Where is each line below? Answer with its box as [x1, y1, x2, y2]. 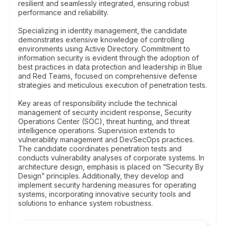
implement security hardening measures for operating [18, 181, 196, 189]
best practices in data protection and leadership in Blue [18, 63, 202, 71]
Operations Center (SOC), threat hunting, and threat [18, 117, 190, 126]
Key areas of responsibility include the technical [18, 99, 177, 107]
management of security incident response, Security [18, 108, 192, 117]
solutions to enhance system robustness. [18, 199, 153, 207]
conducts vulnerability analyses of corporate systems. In [18, 153, 204, 162]
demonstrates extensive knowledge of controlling [18, 35, 184, 44]
